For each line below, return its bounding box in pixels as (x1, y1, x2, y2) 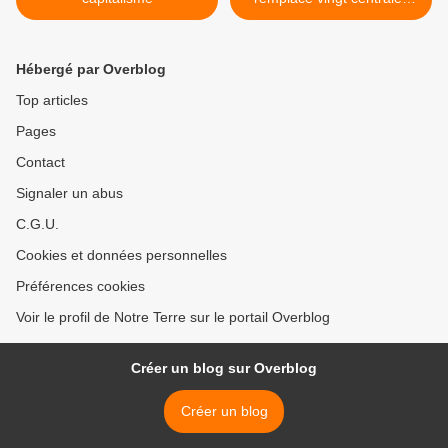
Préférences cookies (16, 277, 145, 294)
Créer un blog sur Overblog (131, 359, 317, 376)
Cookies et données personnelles (16, 246, 227, 263)
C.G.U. (16, 215, 59, 232)
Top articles (16, 91, 88, 108)
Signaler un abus (16, 184, 123, 201)
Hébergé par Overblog (16, 60, 166, 77)
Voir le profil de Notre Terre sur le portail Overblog (16, 308, 330, 325)
